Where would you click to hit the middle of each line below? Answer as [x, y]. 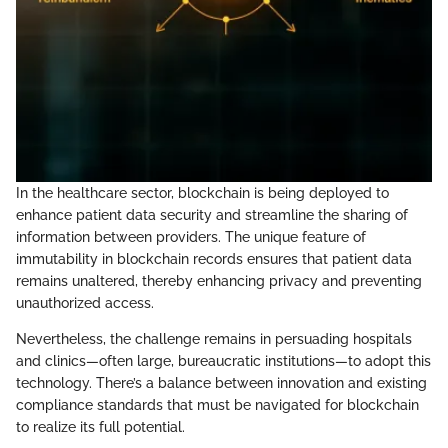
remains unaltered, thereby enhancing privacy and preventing [219, 281]
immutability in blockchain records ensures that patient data [214, 259]
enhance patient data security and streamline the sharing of [212, 215]
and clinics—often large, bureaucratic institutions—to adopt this [223, 361]
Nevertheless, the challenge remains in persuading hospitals [214, 339]
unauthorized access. [85, 303]
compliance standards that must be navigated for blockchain [217, 405]
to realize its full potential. [100, 427]
